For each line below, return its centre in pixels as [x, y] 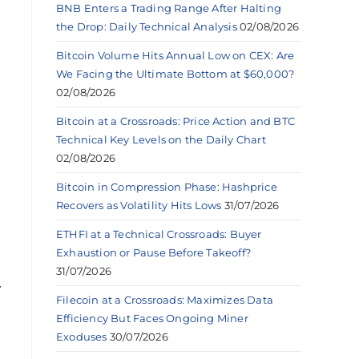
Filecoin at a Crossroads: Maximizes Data [165, 299]
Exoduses [82, 336]
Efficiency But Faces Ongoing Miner [152, 318]
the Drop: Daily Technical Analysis [147, 26]
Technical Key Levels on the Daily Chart [161, 139]
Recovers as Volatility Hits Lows [139, 205]
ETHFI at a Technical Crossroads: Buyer [159, 234]
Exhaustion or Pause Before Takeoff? [153, 252]
